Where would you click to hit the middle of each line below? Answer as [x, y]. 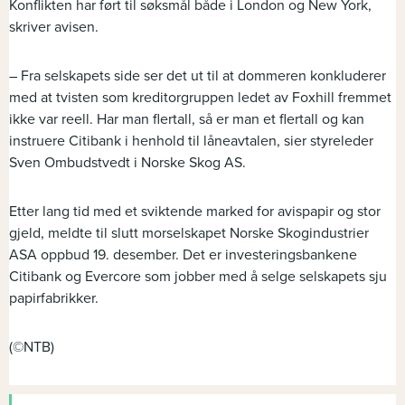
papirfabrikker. [54, 299]
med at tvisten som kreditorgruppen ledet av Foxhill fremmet [200, 98]
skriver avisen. [54, 28]
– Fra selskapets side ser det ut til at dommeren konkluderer [198, 76]
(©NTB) [32, 348]
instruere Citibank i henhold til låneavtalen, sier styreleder [191, 141]
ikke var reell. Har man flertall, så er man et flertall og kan [187, 120]
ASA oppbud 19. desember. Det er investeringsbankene [183, 255]
